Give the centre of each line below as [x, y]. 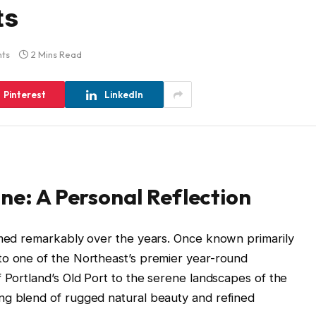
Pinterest [25, 94]
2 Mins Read [56, 55]
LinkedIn [123, 94]
